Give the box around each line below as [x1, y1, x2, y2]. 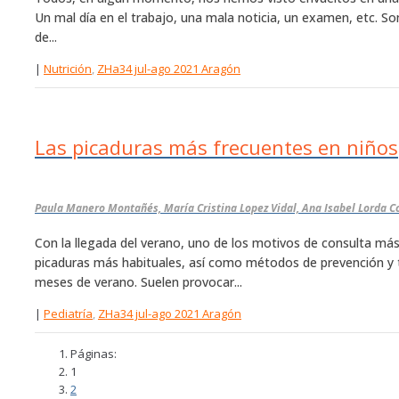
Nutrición [44, 61, 92, 77]
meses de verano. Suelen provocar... [35, 273, 242, 291]
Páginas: [70, 345, 117, 362]
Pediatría [44, 305, 93, 322]
